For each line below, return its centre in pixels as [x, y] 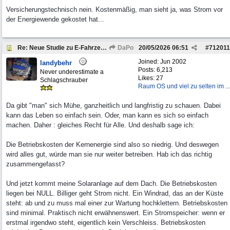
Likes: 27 [151, 78]
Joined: [149, 62]
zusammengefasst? [35, 164]
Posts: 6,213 [155, 70]
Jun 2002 [173, 62]
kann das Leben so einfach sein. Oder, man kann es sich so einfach [107, 115]
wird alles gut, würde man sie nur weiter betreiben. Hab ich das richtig [109, 154]
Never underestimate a [72, 72]
